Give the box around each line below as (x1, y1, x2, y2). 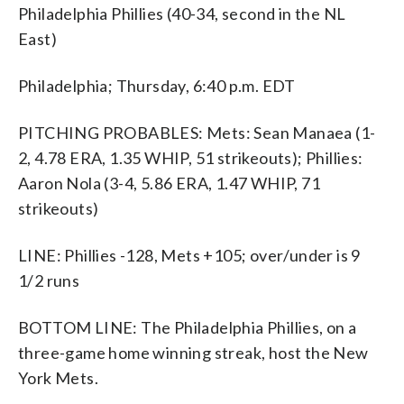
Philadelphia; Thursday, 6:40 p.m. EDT (18, 75, 296, 96)
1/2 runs (18, 270, 80, 290)
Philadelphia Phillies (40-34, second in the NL (18, 3, 346, 23)
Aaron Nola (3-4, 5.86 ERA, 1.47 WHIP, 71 (18, 172, 320, 193)
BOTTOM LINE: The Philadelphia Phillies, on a (18, 317, 357, 337)
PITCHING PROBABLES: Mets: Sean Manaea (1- (18, 122, 376, 142)
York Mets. (18, 367, 99, 388)
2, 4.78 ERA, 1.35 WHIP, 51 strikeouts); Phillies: (18, 147, 363, 168)
